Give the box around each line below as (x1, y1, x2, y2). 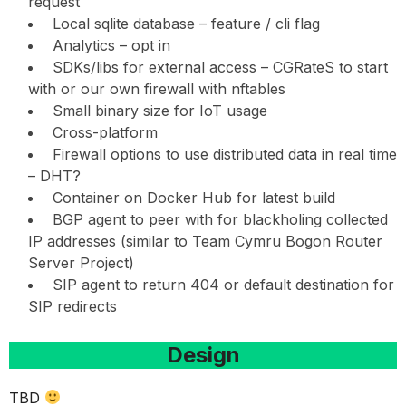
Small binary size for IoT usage (48, 101, 267, 120)
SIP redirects (28, 296, 117, 315)
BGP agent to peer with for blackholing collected (48, 209, 388, 228)
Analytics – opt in (48, 35, 170, 54)
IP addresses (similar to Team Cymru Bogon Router (28, 231, 382, 250)
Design (166, 341, 240, 368)
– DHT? (28, 166, 81, 185)
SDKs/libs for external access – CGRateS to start (48, 57, 388, 76)
